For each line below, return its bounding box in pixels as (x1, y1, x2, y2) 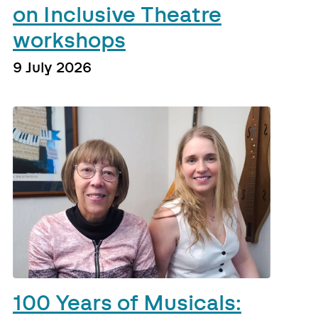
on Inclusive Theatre (12, 4, 221, 26)
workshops (12, 30, 126, 52)
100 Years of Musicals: (12, 292, 241, 314)
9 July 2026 (12, 60, 92, 75)
